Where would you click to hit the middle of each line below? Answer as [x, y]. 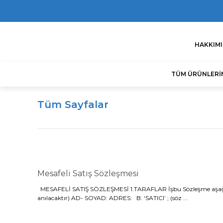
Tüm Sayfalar [73, 105]
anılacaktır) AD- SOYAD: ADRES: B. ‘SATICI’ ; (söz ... [112, 198]
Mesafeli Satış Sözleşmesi [88, 173]
